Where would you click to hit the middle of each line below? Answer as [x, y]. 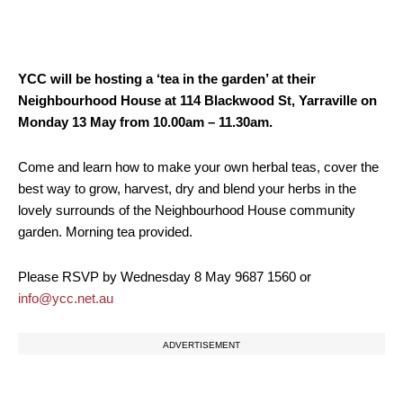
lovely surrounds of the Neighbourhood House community [187, 210]
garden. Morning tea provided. [105, 232]
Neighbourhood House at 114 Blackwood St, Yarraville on [197, 100]
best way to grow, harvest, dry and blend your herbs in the [187, 188]
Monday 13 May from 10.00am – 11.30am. [145, 122]
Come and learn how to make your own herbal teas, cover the [198, 167]
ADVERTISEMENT [201, 345]
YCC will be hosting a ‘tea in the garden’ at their [167, 79]
